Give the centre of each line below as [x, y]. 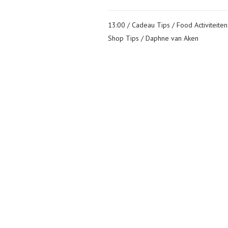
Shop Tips [123, 38]
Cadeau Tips [151, 25]
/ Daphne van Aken [170, 38]
